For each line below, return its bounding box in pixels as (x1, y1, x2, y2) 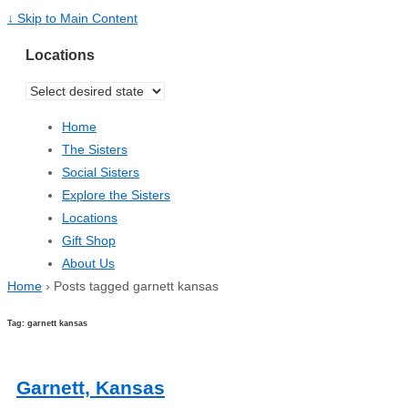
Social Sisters (62, 164, 139, 179)
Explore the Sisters (62, 187, 170, 202)
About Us (62, 255, 115, 270)
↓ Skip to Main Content (7, 11, 138, 25)
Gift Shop (62, 232, 116, 248)
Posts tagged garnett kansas (54, 278, 219, 293)
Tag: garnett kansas (7, 318, 87, 328)
